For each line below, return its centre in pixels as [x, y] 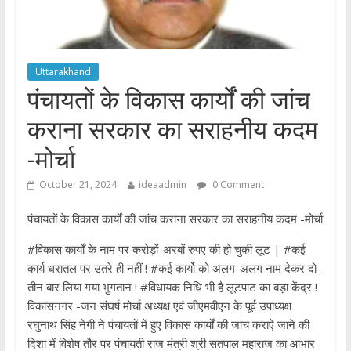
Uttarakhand [63, 72]
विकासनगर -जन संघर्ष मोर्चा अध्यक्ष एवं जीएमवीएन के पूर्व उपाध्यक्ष [159, 306]
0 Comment [237, 185]
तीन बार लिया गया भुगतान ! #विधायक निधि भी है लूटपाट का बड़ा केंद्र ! [172, 287]
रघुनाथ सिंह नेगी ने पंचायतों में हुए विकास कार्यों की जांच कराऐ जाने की [168, 325]
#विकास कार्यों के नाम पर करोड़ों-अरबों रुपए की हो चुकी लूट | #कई [166, 250]
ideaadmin [162, 185]
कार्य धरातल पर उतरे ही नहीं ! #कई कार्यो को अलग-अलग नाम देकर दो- [174, 268]
